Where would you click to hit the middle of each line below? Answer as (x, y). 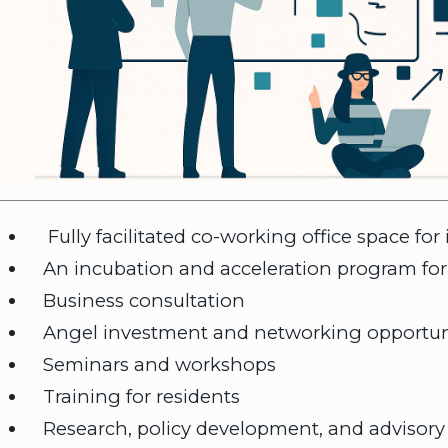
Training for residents (133, 397)
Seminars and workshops (151, 365)
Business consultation (136, 301)
